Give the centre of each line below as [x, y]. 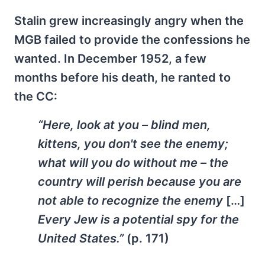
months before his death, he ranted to [122, 77]
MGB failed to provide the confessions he [132, 39]
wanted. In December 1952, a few [110, 58]
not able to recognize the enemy [132, 200]
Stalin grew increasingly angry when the [129, 20]
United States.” [82, 238]
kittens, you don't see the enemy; [133, 143]
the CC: [36, 96]
